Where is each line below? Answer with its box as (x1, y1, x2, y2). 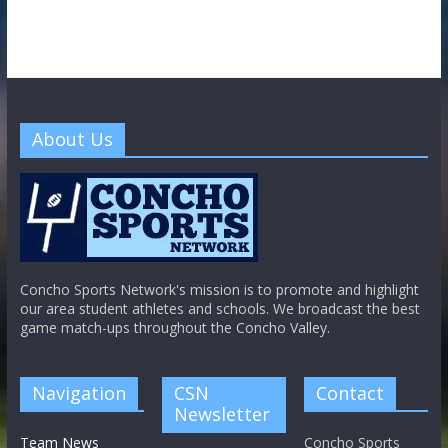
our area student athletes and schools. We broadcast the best (19, 299, 420, 319)
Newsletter (174, 402, 271, 427)
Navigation (31, 381, 126, 406)
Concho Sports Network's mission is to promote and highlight (19, 280, 419, 300)
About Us (31, 127, 113, 152)
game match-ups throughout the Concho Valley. (19, 318, 330, 338)
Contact (316, 381, 385, 406)
